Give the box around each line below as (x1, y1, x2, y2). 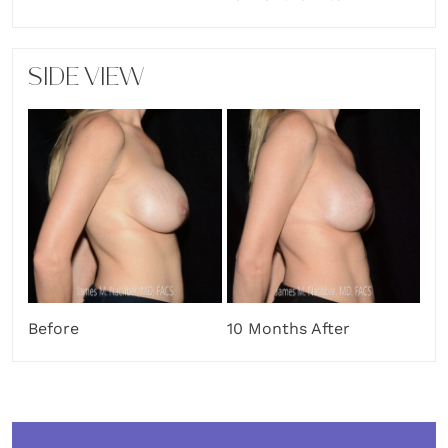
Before (28, 318, 79, 338)
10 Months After (226, 318, 350, 338)
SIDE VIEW (28, 66, 144, 92)
